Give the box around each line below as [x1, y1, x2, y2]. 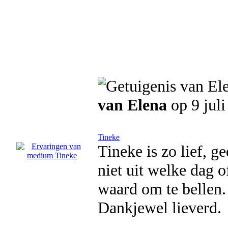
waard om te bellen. [98, 180, 226, 198]
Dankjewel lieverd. [98, 198, 221, 217]
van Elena [98, 96, 167, 114]
